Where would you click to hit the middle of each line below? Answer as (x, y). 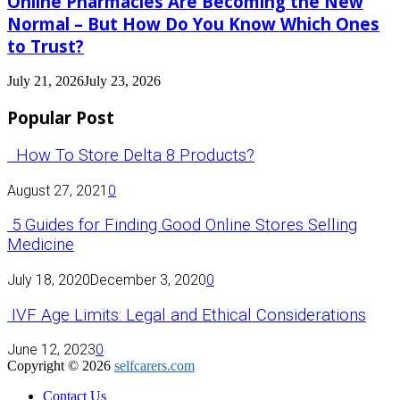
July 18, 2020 (49, 279)
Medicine (41, 245)
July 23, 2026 (122, 81)
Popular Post (61, 118)
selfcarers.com (154, 366)
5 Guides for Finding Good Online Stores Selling (182, 225)
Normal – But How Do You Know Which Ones (193, 23)
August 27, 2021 (58, 190)
